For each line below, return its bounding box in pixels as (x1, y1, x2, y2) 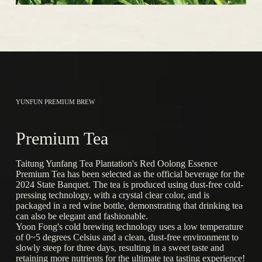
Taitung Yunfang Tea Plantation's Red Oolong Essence (15, 158, 218, 169)
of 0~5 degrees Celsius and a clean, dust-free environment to (15, 232, 239, 243)
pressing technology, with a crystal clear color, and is (15, 190, 209, 201)
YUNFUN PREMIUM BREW (15, 98, 95, 106)
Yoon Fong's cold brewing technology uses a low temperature (15, 222, 243, 232)
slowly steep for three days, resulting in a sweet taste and (15, 243, 224, 253)
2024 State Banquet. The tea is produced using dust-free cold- (15, 180, 243, 190)
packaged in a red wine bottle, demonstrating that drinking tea (15, 201, 243, 211)
